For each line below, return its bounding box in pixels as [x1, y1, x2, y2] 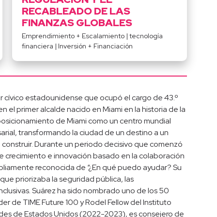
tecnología [129, 31, 163, 41]
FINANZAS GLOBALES [22, 16, 133, 30]
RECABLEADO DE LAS [22, 4, 131, 18]
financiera [22, 42, 54, 51]
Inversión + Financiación [58, 42, 133, 51]
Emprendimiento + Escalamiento [22, 31, 125, 41]
